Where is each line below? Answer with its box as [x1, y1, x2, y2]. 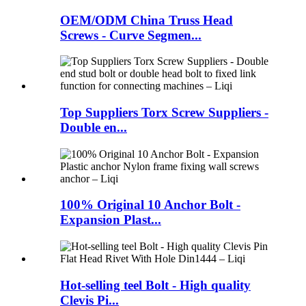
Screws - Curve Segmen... [60, 27, 201, 42]
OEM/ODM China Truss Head [60, 12, 233, 27]
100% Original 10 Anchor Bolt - [60, 197, 240, 212]
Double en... [60, 120, 127, 135]
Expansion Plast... [60, 212, 161, 227]
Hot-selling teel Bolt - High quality [60, 277, 251, 292]
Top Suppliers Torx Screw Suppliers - [60, 105, 268, 120]
